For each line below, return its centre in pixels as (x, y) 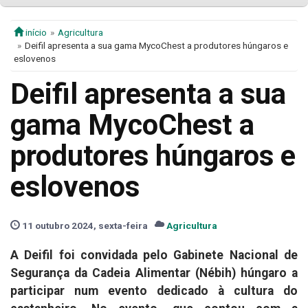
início (35, 33)
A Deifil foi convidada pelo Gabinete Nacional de (154, 255)
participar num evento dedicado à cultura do (154, 291)
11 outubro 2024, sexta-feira (84, 226)
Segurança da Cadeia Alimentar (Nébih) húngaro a (154, 273)
